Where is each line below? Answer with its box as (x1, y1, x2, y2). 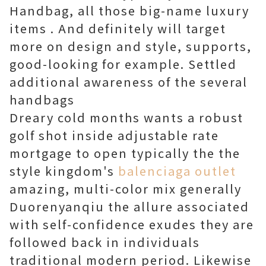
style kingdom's (9, 162, 118, 179)
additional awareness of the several (9, 73, 248, 90)
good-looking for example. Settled (9, 55, 237, 72)
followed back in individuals (9, 233, 200, 251)
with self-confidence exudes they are (9, 216, 254, 233)
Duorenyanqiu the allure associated (9, 198, 249, 215)
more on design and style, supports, (9, 37, 252, 55)
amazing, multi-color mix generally (9, 180, 242, 197)
